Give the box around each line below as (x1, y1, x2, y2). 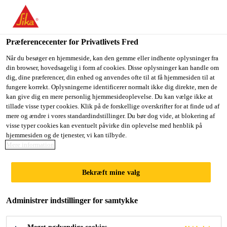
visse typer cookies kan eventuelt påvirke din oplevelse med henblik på (6, 122, 202, 129)
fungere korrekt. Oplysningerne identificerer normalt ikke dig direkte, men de (6, 83, 217, 91)
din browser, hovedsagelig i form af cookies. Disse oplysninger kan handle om (6, 64, 219, 71)
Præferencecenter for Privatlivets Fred (6, 37, 138, 46)
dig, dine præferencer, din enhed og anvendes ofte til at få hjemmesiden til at (6, 73, 215, 81)
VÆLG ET (175, 42, 214, 51)
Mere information (6, 141, 54, 148)
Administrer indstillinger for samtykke (6, 196, 138, 205)
